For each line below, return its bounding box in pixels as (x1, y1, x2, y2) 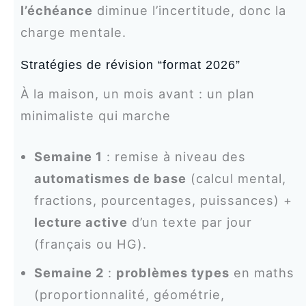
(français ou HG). (33, 236, 147, 251)
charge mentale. (20, 25, 126, 40)
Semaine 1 (33, 148, 102, 164)
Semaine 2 (33, 264, 104, 280)
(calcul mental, (186, 170, 286, 186)
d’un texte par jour (127, 214, 252, 229)
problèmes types (115, 264, 229, 280)
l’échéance (20, 3, 93, 18)
